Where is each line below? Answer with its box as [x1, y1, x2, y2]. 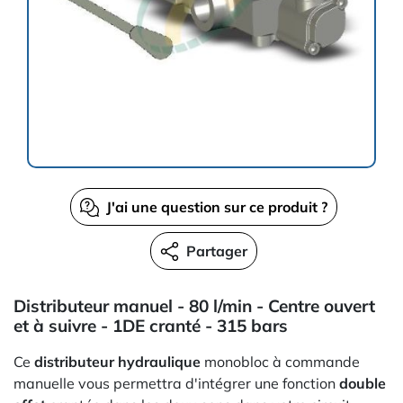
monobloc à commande [201, 353, 360, 371]
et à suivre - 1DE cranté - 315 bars [13, 315, 288, 336]
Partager [185, 242, 247, 260]
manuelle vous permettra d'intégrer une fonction [13, 374, 339, 392]
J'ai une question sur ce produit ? [105, 198, 327, 216]
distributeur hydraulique [34, 353, 201, 371]
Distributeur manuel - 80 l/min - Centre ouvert [13, 295, 375, 317]
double [339, 374, 386, 392]
